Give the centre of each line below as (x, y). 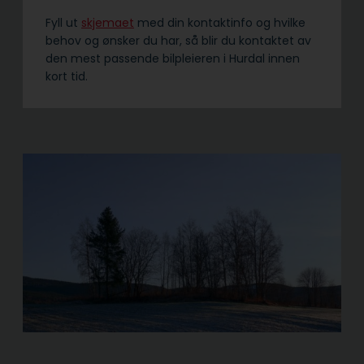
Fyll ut (63, 23)
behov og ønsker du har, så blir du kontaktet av (178, 41)
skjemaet (108, 23)
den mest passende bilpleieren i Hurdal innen (173, 59)
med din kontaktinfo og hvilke (220, 23)
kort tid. (68, 77)
